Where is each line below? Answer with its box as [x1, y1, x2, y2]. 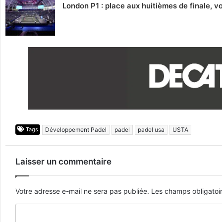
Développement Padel [45, 126, 107, 134]
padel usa [138, 126, 165, 134]
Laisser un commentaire [15, 157, 111, 167]
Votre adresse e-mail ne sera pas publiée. [15, 187, 149, 196]
